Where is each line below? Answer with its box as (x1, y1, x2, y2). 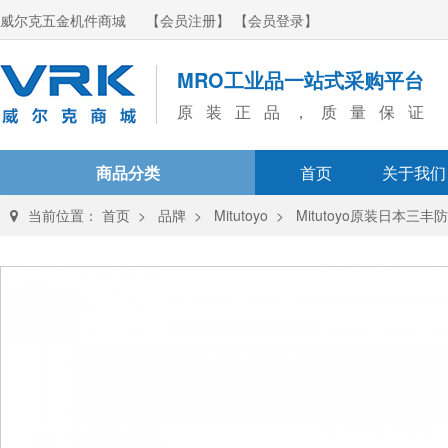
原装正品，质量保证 (177, 100, 424, 123)
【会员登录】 (234, 10, 318, 30)
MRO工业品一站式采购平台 (177, 65, 424, 94)
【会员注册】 (146, 10, 230, 30)
